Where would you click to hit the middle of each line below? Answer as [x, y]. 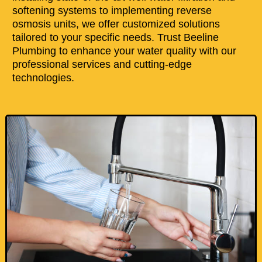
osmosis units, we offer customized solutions [116, 24]
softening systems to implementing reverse [112, 10]
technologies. [43, 77]
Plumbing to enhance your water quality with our [124, 51]
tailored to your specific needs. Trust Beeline [115, 37]
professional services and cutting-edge [102, 64]
